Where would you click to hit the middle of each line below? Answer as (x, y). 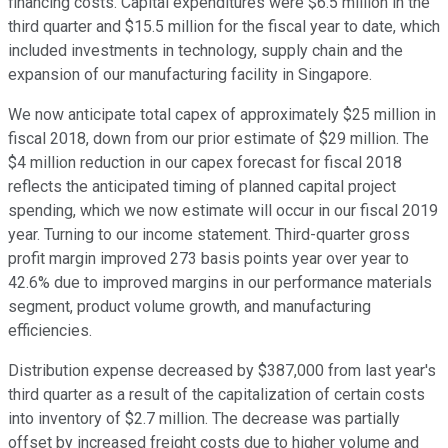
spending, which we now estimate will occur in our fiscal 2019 (223, 211)
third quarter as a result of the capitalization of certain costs (216, 395)
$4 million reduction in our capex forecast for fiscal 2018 (205, 163)
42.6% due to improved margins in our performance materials (220, 283)
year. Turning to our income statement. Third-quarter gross (209, 235)
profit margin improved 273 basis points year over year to (208, 259)
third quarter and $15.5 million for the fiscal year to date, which (224, 27)
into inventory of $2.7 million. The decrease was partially (204, 419)
